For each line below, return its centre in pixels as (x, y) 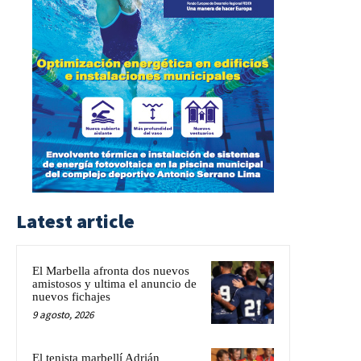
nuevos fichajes (71, 296)
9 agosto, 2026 (63, 314)
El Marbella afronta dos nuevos (111, 270)
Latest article (75, 221)
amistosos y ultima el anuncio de (114, 283)
